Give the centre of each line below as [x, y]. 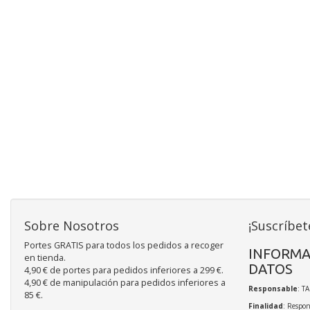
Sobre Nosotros [72, 226]
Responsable [273, 289]
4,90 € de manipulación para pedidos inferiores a [125, 283]
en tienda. [45, 258]
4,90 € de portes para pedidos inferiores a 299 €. [124, 271]
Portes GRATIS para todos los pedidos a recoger [124, 246]
